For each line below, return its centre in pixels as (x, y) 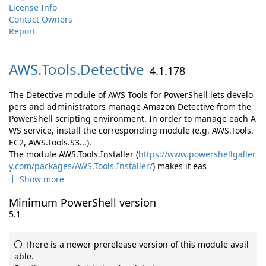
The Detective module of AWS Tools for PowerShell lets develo (131, 95)
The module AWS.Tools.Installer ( (74, 154)
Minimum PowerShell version (83, 202)
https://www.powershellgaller (197, 154)
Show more (42, 179)
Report (22, 31)
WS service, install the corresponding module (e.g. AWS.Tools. (131, 130)
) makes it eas (180, 166)
